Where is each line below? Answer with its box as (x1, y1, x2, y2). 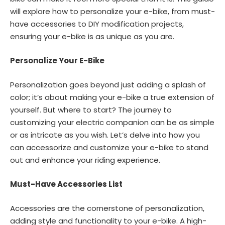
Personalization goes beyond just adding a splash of (10, 79, 206, 90)
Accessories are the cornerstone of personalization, (10, 203, 204, 214)
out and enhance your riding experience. (10, 154, 160, 165)
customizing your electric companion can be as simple (10, 117, 214, 128)
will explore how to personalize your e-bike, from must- (10, 6, 215, 17)
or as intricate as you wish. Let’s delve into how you (10, 129, 200, 140)
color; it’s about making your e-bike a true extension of (10, 91, 214, 102)
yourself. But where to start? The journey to (10, 104, 172, 115)
